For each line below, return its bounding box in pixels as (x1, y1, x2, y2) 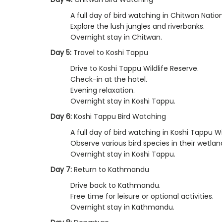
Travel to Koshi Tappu (71, 47, 148, 57)
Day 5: (51, 47, 71, 57)
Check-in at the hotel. (70, 74, 147, 84)
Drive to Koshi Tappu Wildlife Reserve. (70, 63, 199, 73)
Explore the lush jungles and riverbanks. (70, 21, 205, 31)
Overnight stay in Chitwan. (70, 32, 162, 42)
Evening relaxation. (70, 85, 135, 95)
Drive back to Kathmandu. (70, 180, 161, 190)
